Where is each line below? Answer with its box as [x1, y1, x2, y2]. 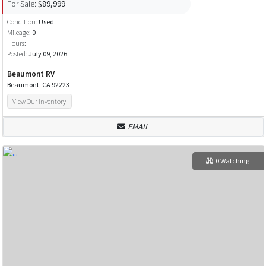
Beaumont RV [7, 68, 55, 79]
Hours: [7, 38, 26, 47]
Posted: [7, 49, 28, 58]
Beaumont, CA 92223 [7, 80, 69, 89]
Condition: [7, 17, 39, 26]
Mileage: [7, 27, 31, 37]
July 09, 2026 [28, 49, 67, 58]
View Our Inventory [12, 96, 66, 106]
